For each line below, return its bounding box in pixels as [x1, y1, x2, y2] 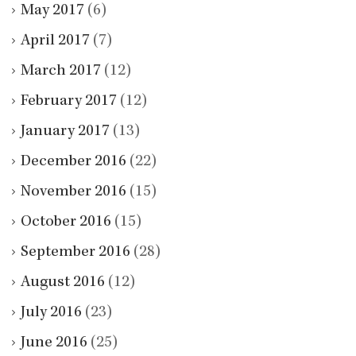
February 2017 [21, 93, 117, 110]
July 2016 [21, 304, 82, 321]
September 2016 [21, 244, 130, 261]
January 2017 [21, 123, 110, 140]
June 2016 [21, 335, 87, 351]
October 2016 [21, 214, 111, 230]
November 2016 [21, 184, 126, 200]
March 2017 [21, 63, 101, 79]
